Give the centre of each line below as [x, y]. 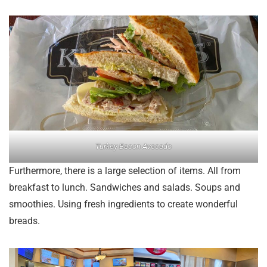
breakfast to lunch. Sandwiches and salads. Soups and [125, 188]
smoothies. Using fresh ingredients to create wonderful [123, 204]
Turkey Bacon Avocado [133, 147]
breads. [24, 221]
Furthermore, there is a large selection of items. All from [125, 171]
